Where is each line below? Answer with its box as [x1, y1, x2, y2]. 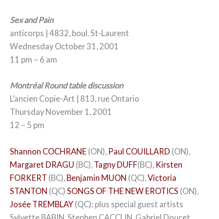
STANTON [10, 186, 47, 196]
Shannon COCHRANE [10, 146, 87, 156]
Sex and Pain [10, 15, 53, 25]
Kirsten [155, 159, 182, 169]
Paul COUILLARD [108, 146, 170, 156]
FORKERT [10, 173, 47, 182]
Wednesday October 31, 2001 [10, 42, 119, 51]
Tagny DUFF [94, 159, 137, 169]
